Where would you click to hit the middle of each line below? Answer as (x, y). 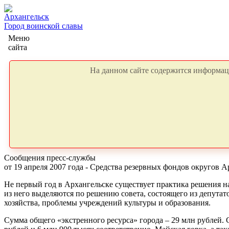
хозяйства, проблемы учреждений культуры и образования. (107, 203)
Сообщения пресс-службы (50, 158)
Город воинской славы (43, 26)
